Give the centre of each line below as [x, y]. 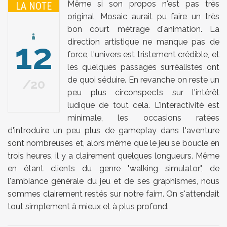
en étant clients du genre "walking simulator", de [113, 169]
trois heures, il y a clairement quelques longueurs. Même [113, 156]
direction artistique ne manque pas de [143, 42]
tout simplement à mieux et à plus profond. [88, 207]
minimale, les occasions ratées [143, 118]
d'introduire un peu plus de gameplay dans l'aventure [113, 131]
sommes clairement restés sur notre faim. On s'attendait [113, 194]
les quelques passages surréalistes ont [143, 67]
